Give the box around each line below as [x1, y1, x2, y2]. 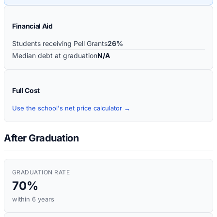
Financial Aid [12, 21, 53, 30]
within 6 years [12, 195, 54, 203]
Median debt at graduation [12, 51, 97, 60]
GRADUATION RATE [12, 169, 70, 176]
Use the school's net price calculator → [12, 104, 130, 112]
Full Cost [12, 86, 40, 94]
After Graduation [4, 132, 78, 144]
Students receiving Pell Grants [12, 39, 108, 47]
